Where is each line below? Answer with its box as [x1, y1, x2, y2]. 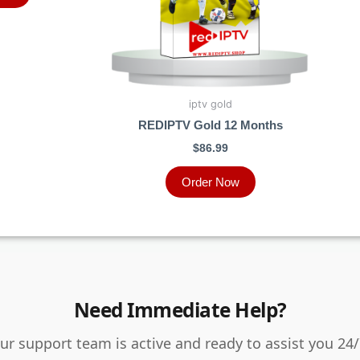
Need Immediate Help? [73, 296, 287, 323]
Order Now [182, 175, 239, 190]
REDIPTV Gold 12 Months [138, 118, 283, 133]
